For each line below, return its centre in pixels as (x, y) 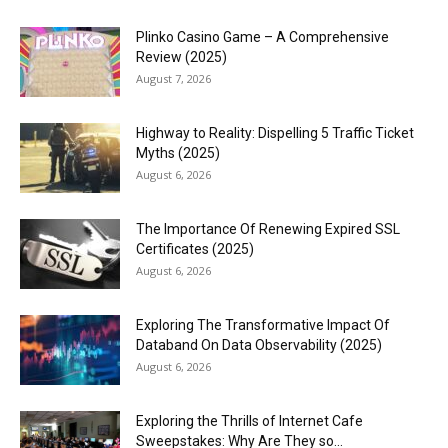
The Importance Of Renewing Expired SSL (268, 228)
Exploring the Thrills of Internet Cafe (249, 420)
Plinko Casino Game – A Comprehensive (262, 36)
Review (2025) (181, 56)
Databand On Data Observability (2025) (259, 344)
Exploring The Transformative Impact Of (263, 324)
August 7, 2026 (173, 78)
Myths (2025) (178, 152)
